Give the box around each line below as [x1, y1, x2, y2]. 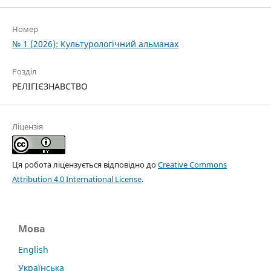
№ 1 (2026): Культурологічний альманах [11, 38, 178, 50]
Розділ [11, 66, 37, 77]
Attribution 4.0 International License [11, 174, 142, 185]
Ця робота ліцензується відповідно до [11, 159, 158, 171]
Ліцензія [11, 121, 43, 132]
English [18, 244, 48, 256]
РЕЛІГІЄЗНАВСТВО [11, 80, 88, 93]
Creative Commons [157, 159, 227, 171]
